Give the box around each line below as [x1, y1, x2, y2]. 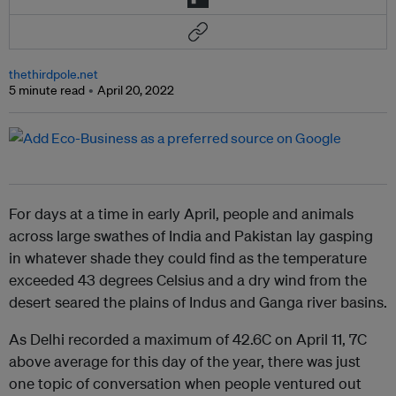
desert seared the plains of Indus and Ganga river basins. [9, 293, 387, 312]
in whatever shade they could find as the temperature [9, 248, 367, 268]
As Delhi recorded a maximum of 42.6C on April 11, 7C [9, 330, 367, 349]
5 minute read [9, 82, 85, 99]
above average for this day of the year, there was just [9, 352, 361, 371]
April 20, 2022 [97, 82, 174, 99]
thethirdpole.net [9, 66, 98, 83]
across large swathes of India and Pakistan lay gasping [9, 226, 373, 246]
